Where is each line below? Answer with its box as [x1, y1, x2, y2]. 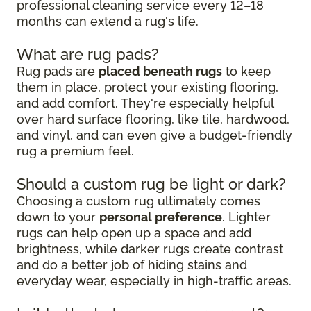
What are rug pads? [17, 45, 159, 64]
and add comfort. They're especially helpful [17, 96, 274, 111]
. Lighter [222, 210, 271, 225]
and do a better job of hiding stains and [17, 258, 247, 273]
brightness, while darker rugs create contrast [17, 242, 283, 257]
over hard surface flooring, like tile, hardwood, [17, 112, 289, 127]
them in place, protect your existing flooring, [17, 80, 278, 95]
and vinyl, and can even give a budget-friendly [17, 128, 292, 143]
